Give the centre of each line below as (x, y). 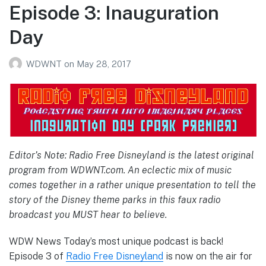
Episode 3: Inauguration (114, 13)
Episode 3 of (37, 256)
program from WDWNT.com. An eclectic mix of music (120, 170)
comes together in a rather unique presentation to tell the (132, 185)
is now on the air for (208, 256)
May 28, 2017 (104, 64)
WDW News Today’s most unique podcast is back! (116, 241)
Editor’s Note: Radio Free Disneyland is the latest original (132, 156)
